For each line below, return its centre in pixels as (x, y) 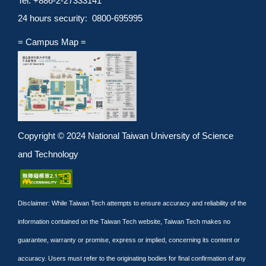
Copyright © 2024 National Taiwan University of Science (126, 135)
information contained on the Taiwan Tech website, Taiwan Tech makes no (124, 222)
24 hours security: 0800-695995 (80, 18)
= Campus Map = (52, 42)
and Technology (48, 154)
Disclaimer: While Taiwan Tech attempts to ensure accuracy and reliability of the (132, 203)
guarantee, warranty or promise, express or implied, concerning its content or (129, 240)
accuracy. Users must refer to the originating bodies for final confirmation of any (132, 259)
